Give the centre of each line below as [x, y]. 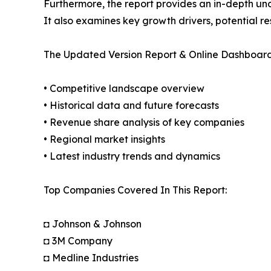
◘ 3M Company [78, 241]
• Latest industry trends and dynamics [132, 156]
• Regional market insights [104, 139]
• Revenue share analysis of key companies [144, 122]
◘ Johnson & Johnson [93, 224]
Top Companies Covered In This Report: [135, 190]
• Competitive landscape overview [124, 89]
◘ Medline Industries [91, 258]
